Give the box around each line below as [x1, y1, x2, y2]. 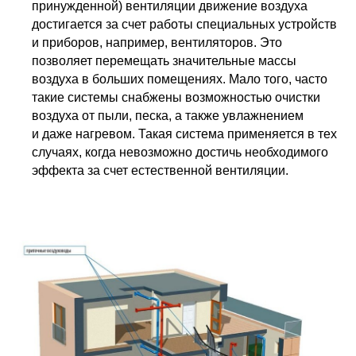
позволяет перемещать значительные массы [32, 53, 296, 68]
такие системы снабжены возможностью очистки [32, 90, 320, 104]
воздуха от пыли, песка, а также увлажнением [32, 108, 304, 122]
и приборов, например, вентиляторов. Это [32, 35, 282, 49]
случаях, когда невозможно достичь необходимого [32, 145, 328, 159]
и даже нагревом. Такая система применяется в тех [32, 126, 337, 141]
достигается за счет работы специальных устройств [32, 17, 337, 31]
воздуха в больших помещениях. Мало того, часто [32, 72, 327, 86]
